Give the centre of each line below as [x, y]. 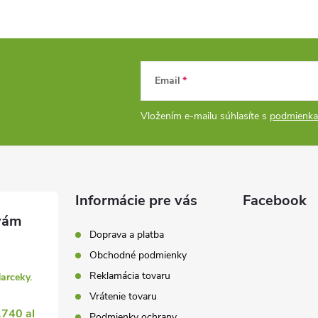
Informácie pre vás [137, 201]
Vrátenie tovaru [124, 297]
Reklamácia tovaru [130, 276]
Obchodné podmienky [138, 256]
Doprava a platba [127, 235]
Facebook [274, 201]
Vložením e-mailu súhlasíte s [205, 116]
